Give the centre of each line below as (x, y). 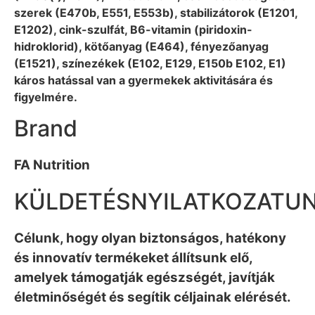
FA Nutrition (52, 165)
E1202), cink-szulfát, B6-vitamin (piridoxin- (133, 29)
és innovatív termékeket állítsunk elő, (133, 257)
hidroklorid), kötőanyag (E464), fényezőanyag (141, 46)
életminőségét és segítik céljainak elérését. (153, 297)
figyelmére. (46, 97)
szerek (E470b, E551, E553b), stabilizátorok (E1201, (156, 12)
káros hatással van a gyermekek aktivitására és (143, 80)
